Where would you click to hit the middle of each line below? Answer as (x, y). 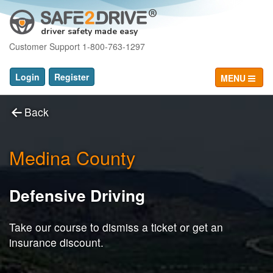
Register (72, 77)
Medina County (72, 157)
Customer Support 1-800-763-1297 (77, 46)
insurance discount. (56, 243)
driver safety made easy (89, 31)
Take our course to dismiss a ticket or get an (116, 227)
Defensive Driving (77, 195)
